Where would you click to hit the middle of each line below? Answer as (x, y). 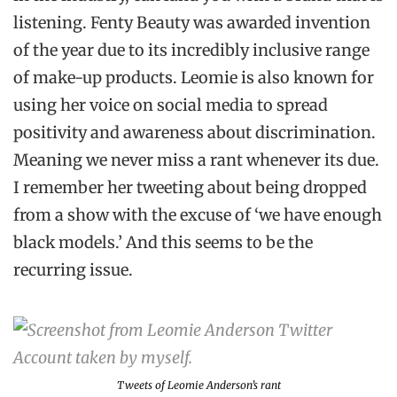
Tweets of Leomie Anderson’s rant (198, 385)
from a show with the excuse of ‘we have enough (198, 215)
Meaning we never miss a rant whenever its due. (196, 160)
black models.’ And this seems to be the (163, 242)
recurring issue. (73, 270)
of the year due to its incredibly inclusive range (191, 50)
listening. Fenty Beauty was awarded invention (192, 23)
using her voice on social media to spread (171, 105)
